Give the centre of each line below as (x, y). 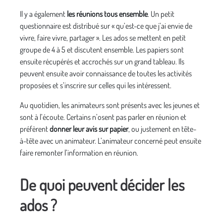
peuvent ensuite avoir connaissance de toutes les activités (106, 74)
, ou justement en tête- (162, 129)
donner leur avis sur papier (89, 129)
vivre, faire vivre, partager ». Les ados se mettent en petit (103, 38)
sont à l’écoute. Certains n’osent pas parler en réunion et (103, 117)
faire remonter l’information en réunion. (79, 153)
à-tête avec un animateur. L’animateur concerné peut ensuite (111, 141)
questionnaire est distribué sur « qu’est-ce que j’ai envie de (106, 26)
